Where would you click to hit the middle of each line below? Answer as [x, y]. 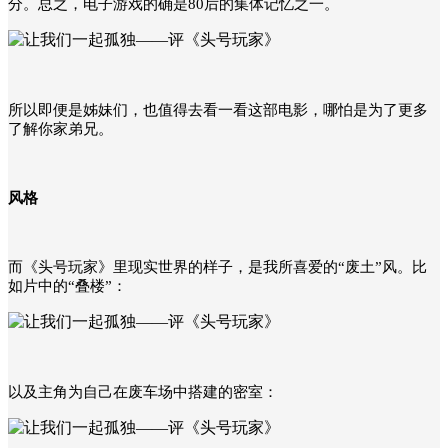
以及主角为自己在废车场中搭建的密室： [143, 391]
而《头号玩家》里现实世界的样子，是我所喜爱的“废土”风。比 [217, 266]
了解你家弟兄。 [60, 128]
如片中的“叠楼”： [67, 285]
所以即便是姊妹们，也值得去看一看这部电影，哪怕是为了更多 [218, 109]
